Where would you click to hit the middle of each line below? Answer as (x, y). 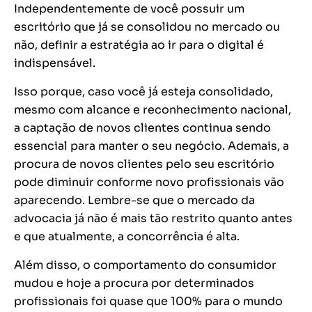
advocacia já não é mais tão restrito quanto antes (153, 219)
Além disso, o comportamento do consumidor (145, 265)
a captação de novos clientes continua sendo (142, 128)
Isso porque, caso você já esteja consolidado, (143, 92)
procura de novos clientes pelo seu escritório (144, 164)
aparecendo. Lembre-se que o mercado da (134, 201)
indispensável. (55, 63)
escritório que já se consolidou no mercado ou (147, 27)
